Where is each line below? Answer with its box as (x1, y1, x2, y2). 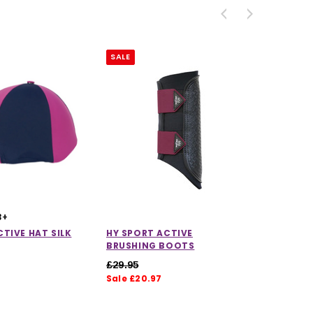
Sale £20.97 (106, 272, 162, 284)
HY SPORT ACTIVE (106, 226, 193, 239)
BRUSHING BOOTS (106, 239, 195, 252)
